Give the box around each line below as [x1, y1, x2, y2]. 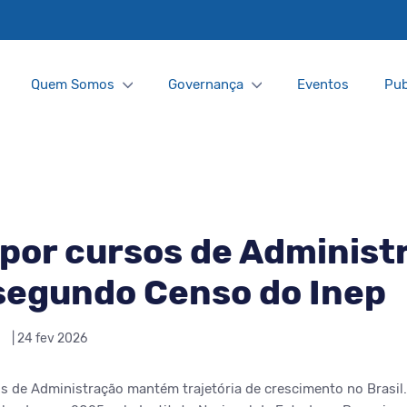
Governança [168, 76, 243, 93]
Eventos [297, 76, 349, 93]
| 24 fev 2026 [11, 331, 87, 346]
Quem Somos [31, 76, 114, 93]
